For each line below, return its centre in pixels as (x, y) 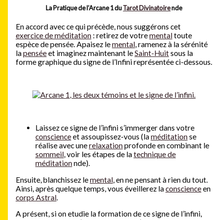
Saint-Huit (151, 53)
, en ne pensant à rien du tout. (160, 179)
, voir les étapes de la (98, 154)
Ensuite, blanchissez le (53, 179)
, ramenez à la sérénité (171, 44)
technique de (154, 154)
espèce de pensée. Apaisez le (64, 44)
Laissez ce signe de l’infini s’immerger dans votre (115, 128)
